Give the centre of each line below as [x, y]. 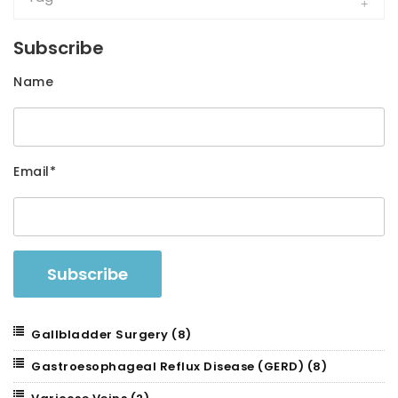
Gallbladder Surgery [101, 334]
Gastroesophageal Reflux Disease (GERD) [169, 366]
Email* [35, 171]
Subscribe [59, 48]
